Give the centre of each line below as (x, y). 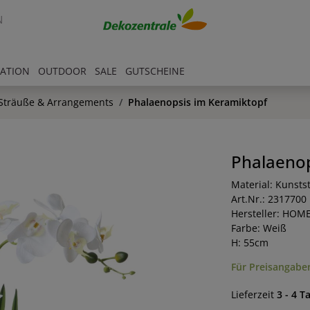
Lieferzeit (254, 294)
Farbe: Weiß (258, 228)
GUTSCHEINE (155, 71)
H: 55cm (249, 243)
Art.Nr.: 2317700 (268, 199)
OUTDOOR (62, 71)
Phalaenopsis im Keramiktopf (198, 102)
